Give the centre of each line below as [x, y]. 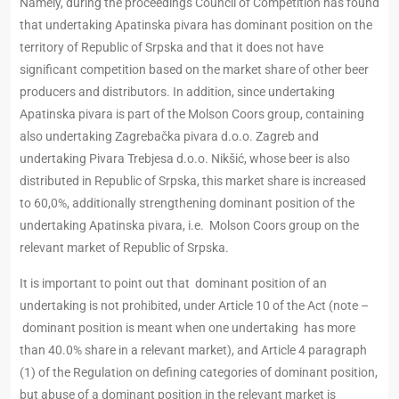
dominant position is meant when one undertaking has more [187, 328]
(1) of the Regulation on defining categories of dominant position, [199, 373]
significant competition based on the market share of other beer [194, 70]
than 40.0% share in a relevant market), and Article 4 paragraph [193, 350]
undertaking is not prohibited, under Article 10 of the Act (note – [194, 306]
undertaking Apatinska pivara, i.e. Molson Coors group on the [189, 226]
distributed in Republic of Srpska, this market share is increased [193, 181]
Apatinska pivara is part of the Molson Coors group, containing [192, 114]
